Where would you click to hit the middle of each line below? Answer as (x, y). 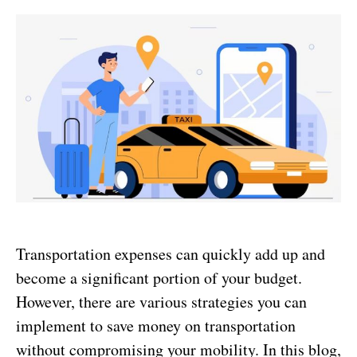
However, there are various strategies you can (161, 301)
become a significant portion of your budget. (159, 277)
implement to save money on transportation (156, 325)
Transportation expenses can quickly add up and (171, 253)
